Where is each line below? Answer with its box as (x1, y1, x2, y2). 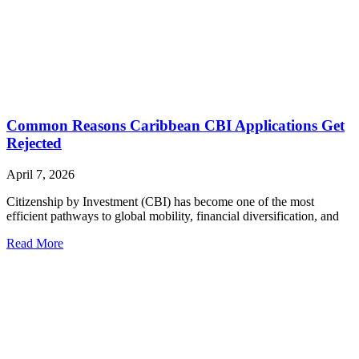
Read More (6, 236, 63, 250)
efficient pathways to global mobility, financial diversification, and (6, 208, 339, 223)
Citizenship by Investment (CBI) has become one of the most (6, 194, 314, 208)
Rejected (6, 135, 62, 152)
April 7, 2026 (6, 167, 75, 181)
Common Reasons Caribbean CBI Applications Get (6, 117, 345, 135)
